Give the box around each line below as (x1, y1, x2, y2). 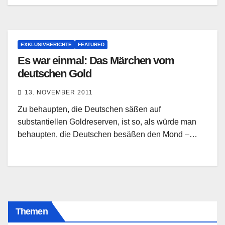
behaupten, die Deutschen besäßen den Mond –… (18, 130, 197, 139)
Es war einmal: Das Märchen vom (18, 54, 174, 67)
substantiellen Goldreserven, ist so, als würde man (18, 118, 196, 127)
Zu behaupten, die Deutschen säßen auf (18, 105, 161, 114)
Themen (16, 206, 48, 217)
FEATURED (78, 42, 104, 48)
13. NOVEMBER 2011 (25, 89, 93, 96)
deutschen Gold (18, 67, 91, 80)
